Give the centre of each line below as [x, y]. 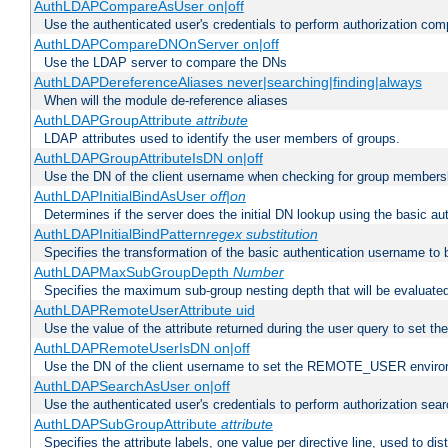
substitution [281, 234]
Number [258, 272]
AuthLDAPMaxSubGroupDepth [133, 272]
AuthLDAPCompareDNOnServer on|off [156, 44]
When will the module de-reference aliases [166, 101]
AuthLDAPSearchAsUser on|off [131, 386]
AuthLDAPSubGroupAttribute [127, 424]
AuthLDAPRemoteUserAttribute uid [144, 310]
